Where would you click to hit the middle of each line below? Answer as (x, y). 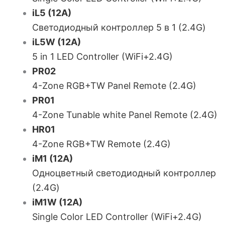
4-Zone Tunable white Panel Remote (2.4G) (125, 115)
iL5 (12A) (52, 13)
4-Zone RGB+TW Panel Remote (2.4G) (114, 86)
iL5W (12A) (57, 42)
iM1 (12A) (52, 158)
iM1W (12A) (57, 202)
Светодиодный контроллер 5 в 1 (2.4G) (119, 27)
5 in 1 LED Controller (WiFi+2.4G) (102, 57)
